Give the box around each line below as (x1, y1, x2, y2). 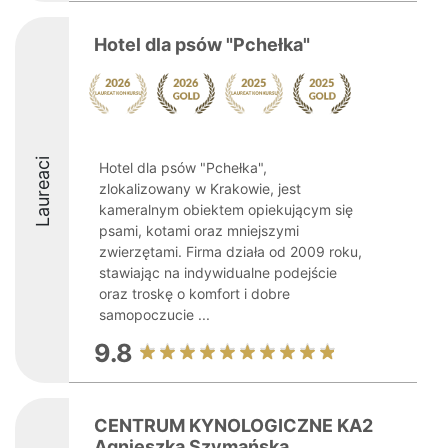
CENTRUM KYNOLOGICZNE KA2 (94, 415, 373, 436)
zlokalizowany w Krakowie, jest (99, 180, 301, 197)
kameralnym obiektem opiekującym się (99, 201, 353, 218)
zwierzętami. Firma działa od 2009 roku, (99, 243, 362, 260)
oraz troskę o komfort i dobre (99, 285, 290, 302)
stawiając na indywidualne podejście (99, 264, 337, 281)
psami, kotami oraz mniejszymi (99, 222, 299, 239)
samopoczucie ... (99, 306, 210, 323)
